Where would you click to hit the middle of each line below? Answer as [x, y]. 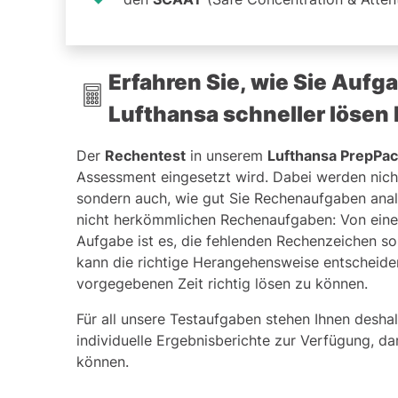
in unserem [227, 155]
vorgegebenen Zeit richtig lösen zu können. [222, 283]
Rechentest [145, 155]
